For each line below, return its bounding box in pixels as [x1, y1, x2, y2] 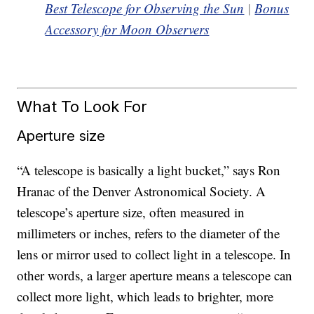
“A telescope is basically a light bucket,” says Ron [17, 161, 281, 179]
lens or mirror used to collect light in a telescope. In [17, 245, 292, 263]
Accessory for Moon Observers [45, 20, 210, 39]
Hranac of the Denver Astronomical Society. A [17, 182, 266, 200]
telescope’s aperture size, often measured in [17, 203, 245, 221]
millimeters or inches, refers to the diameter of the [17, 224, 280, 242]
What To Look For [17, 96, 148, 116]
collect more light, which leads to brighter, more [17, 287, 274, 305]
